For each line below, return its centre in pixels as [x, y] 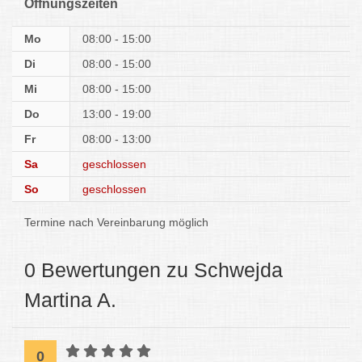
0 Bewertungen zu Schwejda [154, 270]
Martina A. [70, 300]
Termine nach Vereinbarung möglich [116, 222]
